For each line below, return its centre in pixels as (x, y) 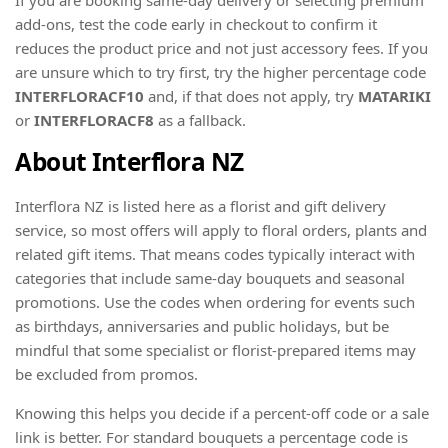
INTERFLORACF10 (79, 95)
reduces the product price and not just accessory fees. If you (221, 47)
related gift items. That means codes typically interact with (215, 254)
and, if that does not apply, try (251, 95)
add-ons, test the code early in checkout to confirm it (196, 23)
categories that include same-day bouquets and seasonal (210, 278)
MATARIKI (394, 95)
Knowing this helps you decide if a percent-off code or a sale (222, 413)
